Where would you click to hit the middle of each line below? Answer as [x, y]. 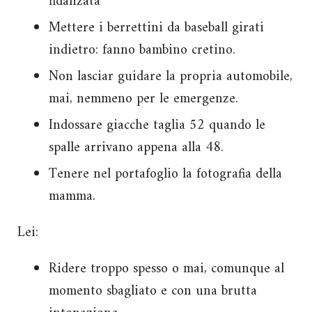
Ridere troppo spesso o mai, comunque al [166, 269]
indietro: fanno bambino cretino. [142, 50]
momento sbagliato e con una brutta [153, 291]
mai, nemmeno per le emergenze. [143, 99]
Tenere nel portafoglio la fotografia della [165, 174]
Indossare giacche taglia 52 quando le [157, 125]
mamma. [72, 196]
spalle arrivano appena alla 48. [136, 148]
